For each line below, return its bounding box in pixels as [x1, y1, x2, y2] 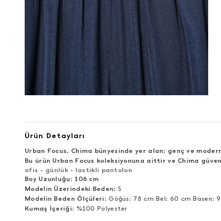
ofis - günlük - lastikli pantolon [25, 166, 132, 174]
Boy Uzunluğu [25, 175, 71, 183]
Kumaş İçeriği [25, 205, 72, 212]
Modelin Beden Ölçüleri [25, 195, 105, 202]
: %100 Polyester [72, 205, 128, 212]
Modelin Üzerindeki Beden [25, 185, 114, 192]
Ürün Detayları [25, 131, 85, 140]
